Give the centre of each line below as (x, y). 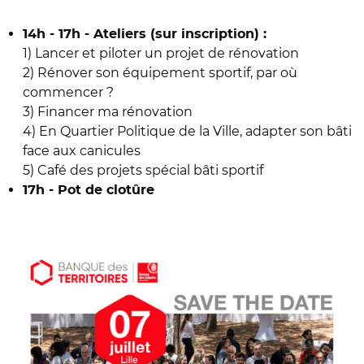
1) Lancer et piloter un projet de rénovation (161, 53)
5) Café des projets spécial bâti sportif (143, 170)
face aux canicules (82, 151)
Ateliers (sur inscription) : (180, 34)
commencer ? (68, 92)
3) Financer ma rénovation (108, 112)
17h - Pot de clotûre (91, 190)
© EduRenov (51, 223)
